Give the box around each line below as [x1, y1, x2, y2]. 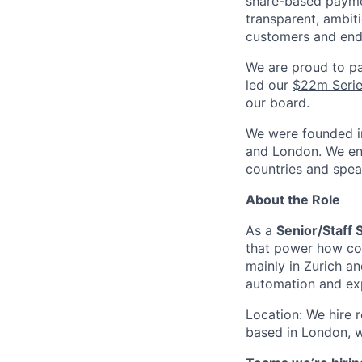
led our [246, 77, 293, 93]
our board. [246, 95, 309, 111]
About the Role [246, 192, 340, 208]
